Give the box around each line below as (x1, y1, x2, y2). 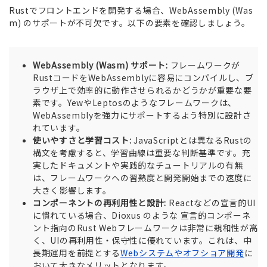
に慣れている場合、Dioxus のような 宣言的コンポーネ (33, 209, 251, 222)
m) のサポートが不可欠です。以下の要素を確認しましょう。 (9, 17, 250, 29)
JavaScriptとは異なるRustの (131, 134, 253, 147)
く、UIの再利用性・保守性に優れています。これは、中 (33, 234, 252, 247)
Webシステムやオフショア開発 (120, 247, 244, 259)
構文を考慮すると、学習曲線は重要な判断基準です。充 (33, 147, 251, 159)
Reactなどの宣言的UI (166, 197, 256, 209)
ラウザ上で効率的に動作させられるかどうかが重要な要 (33, 84, 252, 97)
